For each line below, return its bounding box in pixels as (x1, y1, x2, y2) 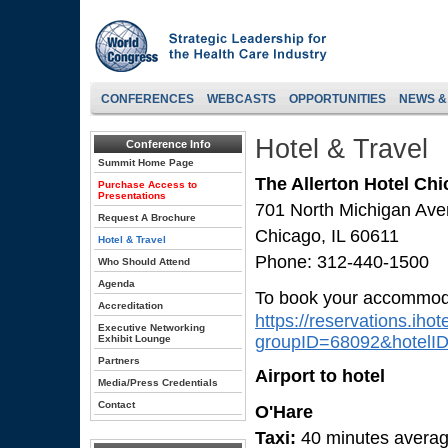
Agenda (98, 278, 135, 289)
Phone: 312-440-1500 (255, 252, 429, 272)
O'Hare (255, 402, 313, 422)
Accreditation (98, 300, 163, 311)
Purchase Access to (98, 179, 197, 190)
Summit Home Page (98, 157, 194, 168)
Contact (98, 399, 135, 410)
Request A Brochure (98, 212, 196, 223)
